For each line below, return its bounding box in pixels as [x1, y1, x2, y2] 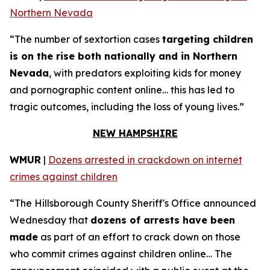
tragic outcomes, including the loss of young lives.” [10, 101, 244, 113]
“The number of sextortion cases [10, 33, 162, 45]
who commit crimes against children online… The [10, 248, 232, 260]
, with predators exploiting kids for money [49, 67, 241, 79]
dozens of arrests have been [90, 214, 235, 226]
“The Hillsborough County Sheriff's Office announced [10, 197, 256, 209]
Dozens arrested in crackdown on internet [48, 154, 242, 166]
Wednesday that [10, 214, 90, 226]
